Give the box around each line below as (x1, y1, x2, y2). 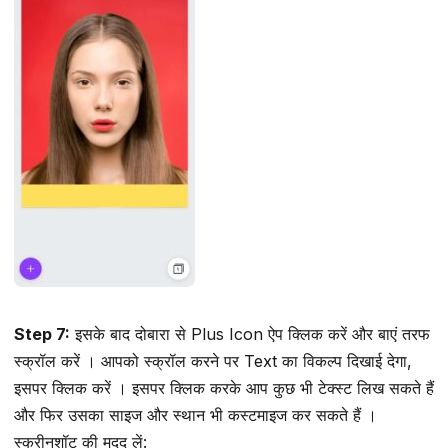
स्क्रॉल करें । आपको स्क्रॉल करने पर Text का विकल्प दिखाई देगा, (14, 351, 412, 372)
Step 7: (14, 324, 70, 345)
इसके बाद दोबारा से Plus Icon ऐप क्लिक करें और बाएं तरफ (70, 324, 430, 345)
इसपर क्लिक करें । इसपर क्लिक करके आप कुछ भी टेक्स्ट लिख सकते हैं (14, 378, 434, 399)
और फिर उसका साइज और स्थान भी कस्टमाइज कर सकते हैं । (14, 405, 377, 426)
